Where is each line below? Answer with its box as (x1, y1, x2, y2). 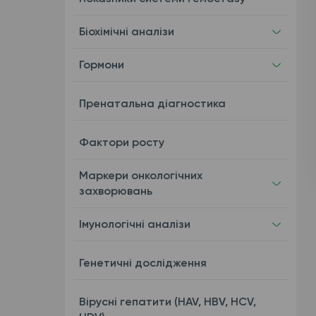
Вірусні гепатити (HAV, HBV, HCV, (78, 295, 256, 308)
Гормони (78, 58, 124, 71)
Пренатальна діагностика (78, 97, 226, 110)
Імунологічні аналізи (78, 217, 190, 231)
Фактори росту (78, 135, 164, 149)
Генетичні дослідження (78, 256, 207, 269)
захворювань (78, 184, 152, 197)
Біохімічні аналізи (78, 25, 174, 38)
